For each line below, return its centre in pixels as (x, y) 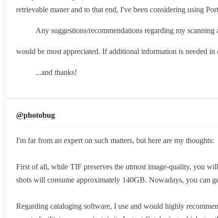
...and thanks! (56, 72)
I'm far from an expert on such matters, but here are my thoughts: (115, 140)
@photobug (36, 115)
